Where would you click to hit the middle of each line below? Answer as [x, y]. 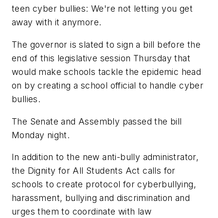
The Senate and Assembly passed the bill [97, 121]
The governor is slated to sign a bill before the [106, 44]
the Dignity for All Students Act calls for [94, 171]
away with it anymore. [57, 22]
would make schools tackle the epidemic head [107, 72]
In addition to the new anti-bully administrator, [105, 157]
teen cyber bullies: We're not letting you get [102, 9]
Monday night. [41, 135]
